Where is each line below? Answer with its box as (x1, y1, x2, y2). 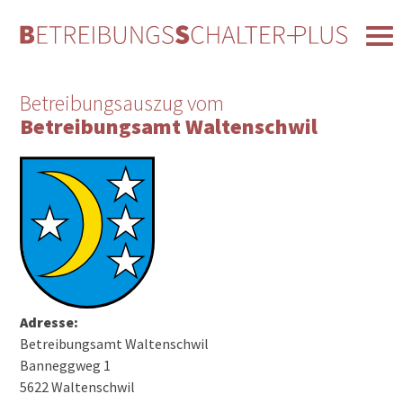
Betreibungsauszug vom (20, 89, 225, 118)
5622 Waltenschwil (20, 377, 136, 396)
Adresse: (20, 312, 79, 331)
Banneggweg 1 (20, 355, 112, 374)
